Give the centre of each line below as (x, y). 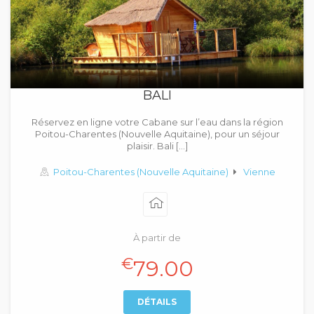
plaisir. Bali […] (157, 146)
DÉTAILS (157, 302)
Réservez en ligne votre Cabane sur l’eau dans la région (157, 122)
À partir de (157, 238)
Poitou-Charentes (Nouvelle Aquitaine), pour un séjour (157, 134)
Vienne (260, 172)
